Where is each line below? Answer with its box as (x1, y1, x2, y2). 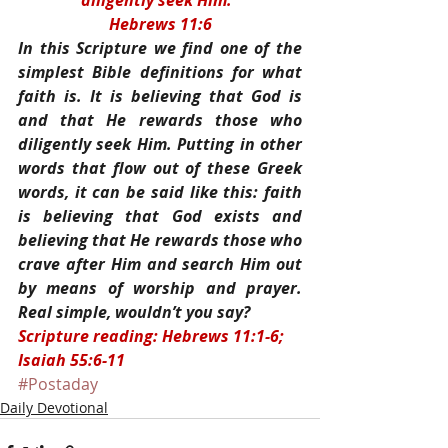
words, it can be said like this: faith (18, 181, 302, 203)
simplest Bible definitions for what (18, 61, 302, 83)
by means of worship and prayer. (18, 277, 302, 299)
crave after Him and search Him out (18, 253, 302, 275)
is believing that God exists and (18, 205, 302, 227)
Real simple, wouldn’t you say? (18, 301, 250, 323)
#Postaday (18, 373, 98, 395)
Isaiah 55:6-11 (18, 349, 125, 371)
